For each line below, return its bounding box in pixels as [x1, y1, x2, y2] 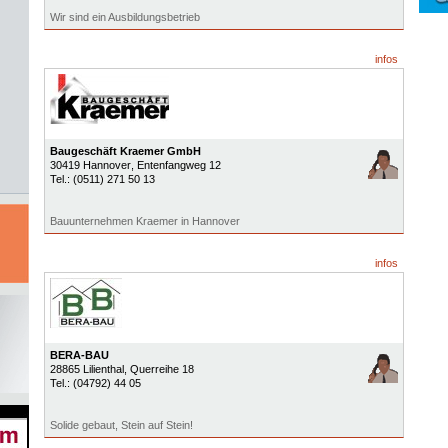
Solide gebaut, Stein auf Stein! [49, 419, 193, 431]
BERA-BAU [49, 349, 109, 361]
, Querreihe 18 [123, 363, 194, 375]
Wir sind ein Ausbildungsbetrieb [49, 11, 200, 23]
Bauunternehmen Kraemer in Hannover [49, 215, 240, 227]
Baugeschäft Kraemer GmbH [49, 145, 201, 157]
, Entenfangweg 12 [130, 159, 221, 171]
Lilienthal [82, 363, 124, 375]
